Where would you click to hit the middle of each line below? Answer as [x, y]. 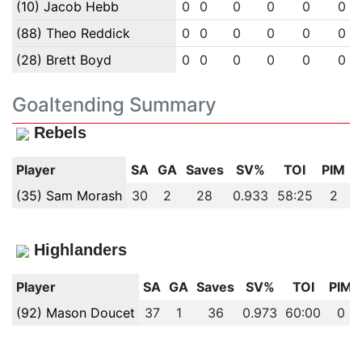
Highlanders [80, 250]
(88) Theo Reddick [73, 33]
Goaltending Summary [114, 105]
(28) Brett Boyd [63, 60]
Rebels [60, 133]
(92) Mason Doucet [75, 313]
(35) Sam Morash [69, 196]
